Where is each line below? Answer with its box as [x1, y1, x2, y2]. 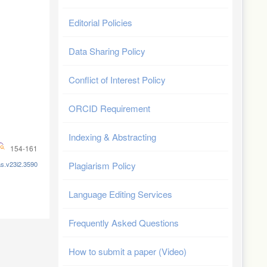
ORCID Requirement [69, 102, 150, 114]
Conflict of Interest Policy [69, 73, 166, 86]
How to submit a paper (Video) [69, 245, 187, 257]
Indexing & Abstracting [69, 131, 156, 143]
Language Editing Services [69, 188, 172, 200]
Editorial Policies [69, 16, 132, 29]
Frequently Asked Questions [69, 216, 179, 229]
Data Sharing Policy [69, 45, 145, 57]
